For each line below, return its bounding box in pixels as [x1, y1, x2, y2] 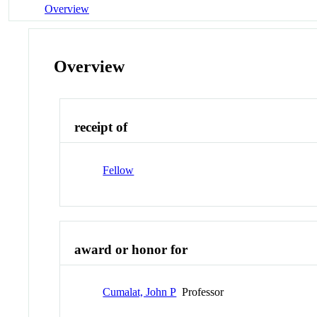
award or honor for [74, 241, 188, 257]
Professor [176, 286, 224, 299]
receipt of [74, 120, 128, 135]
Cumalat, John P [103, 286, 177, 299]
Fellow [103, 163, 134, 176]
